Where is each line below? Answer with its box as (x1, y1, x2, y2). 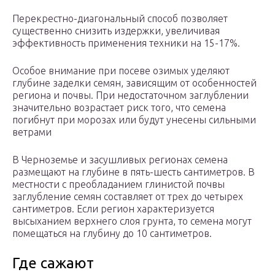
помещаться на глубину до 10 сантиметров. (12, 228, 212, 239)
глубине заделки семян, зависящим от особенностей (12, 77, 257, 89)
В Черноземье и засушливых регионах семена (12, 154, 228, 166)
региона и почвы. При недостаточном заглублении (12, 90, 249, 101)
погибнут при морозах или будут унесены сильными (12, 114, 256, 126)
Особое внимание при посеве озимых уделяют (12, 65, 230, 77)
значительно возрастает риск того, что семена (12, 102, 226, 114)
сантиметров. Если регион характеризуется (12, 203, 214, 215)
